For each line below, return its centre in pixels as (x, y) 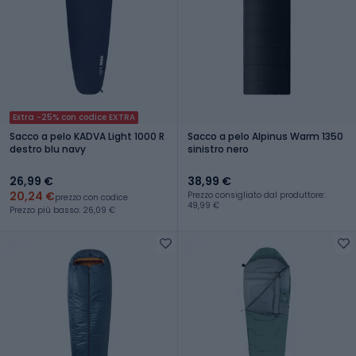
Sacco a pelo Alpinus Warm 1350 (265, 136)
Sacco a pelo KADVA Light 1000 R (87, 136)
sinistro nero (218, 149)
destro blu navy (48, 149)
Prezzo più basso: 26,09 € (62, 210)
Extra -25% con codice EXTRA (74, 117)
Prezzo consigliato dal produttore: (256, 195)
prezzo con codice (91, 197)
